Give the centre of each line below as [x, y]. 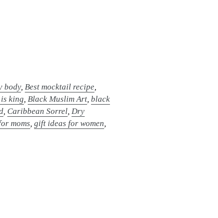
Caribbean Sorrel [38, 111]
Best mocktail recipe [60, 87]
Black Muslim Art [58, 99]
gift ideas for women [69, 123]
